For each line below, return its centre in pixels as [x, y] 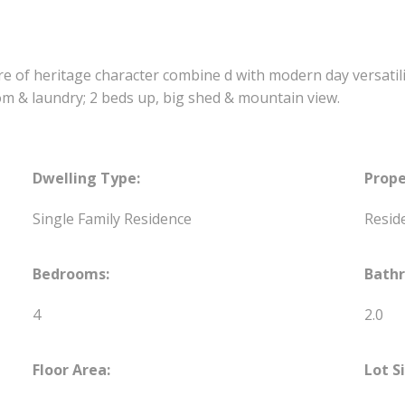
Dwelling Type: [87, 179]
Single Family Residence [113, 219]
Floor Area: [72, 370]
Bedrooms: [71, 274]
